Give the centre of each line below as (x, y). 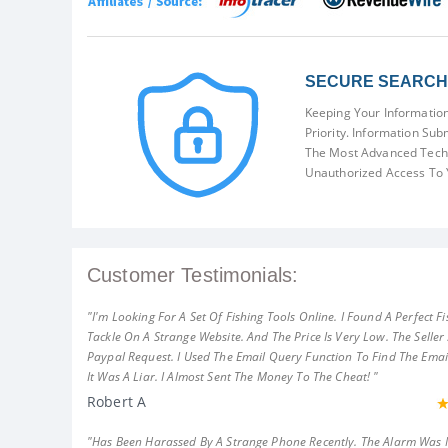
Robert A (117, 401)
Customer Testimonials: (193, 275)
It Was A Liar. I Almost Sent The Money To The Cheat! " (233, 376)
